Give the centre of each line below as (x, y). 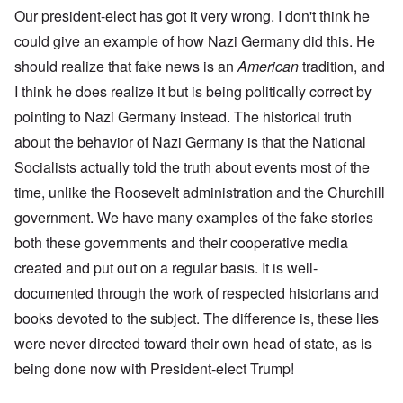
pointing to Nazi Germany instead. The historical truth (183, 117)
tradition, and (342, 67)
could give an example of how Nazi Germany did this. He (195, 41)
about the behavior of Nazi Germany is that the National (190, 142)
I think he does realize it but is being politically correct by (193, 92)
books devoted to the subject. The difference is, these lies (197, 318)
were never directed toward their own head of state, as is (193, 344)
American (268, 67)
